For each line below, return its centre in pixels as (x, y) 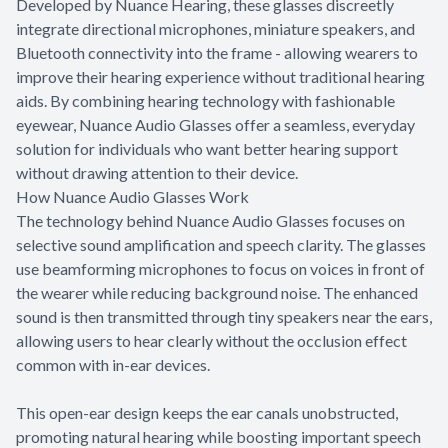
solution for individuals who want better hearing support (207, 148)
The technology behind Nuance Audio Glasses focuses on (210, 220)
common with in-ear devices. (113, 364)
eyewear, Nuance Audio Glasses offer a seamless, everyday (215, 124)
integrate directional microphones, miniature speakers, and (215, 28)
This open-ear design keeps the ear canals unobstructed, (207, 412)
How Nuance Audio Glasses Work (132, 196)
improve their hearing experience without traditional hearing (220, 76)
